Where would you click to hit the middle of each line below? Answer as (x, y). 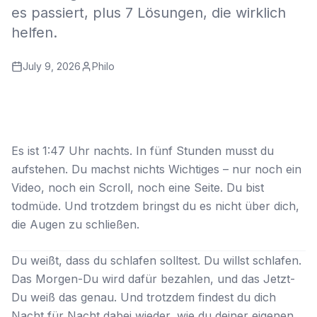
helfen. (34, 33)
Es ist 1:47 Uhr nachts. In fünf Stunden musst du (143, 151)
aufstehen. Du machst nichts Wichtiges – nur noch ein (156, 169)
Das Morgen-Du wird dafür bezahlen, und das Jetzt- (153, 279)
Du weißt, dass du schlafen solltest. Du (117, 260)
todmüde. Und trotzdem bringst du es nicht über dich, (155, 206)
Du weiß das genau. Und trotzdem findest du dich (144, 297)
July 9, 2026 (52, 66)
